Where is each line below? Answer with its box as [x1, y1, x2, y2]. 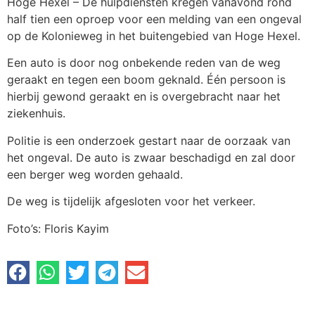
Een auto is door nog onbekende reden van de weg [7, 56, 281, 70]
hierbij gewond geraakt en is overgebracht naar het [7, 89, 281, 104]
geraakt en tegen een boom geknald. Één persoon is [7, 72, 285, 87]
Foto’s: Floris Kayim [7, 221, 109, 236]
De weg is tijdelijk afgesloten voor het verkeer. [7, 194, 255, 209]
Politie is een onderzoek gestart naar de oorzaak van [7, 133, 290, 148]
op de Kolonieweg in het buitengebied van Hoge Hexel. [7, 29, 300, 43]
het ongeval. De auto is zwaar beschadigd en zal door [7, 150, 295, 165]
